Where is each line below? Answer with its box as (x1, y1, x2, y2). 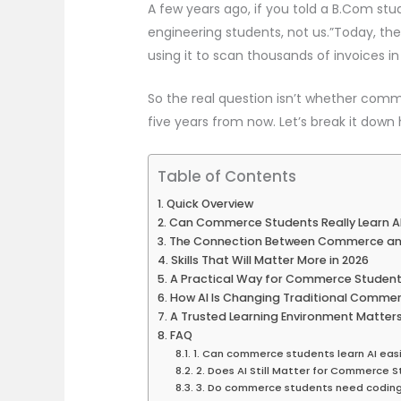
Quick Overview (166, 195, 253, 211)
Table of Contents (158, 165, 297, 187)
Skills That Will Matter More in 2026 (170, 252, 369, 268)
